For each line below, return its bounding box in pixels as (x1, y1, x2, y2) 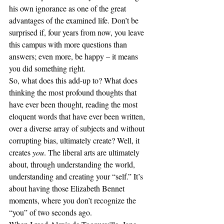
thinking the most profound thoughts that (9, 87, 138, 97)
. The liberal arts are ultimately (44, 147, 141, 157)
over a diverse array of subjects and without (9, 123, 146, 133)
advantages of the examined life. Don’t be (9, 15, 140, 25)
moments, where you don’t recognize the (9, 195, 138, 205)
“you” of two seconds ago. (9, 207, 92, 217)
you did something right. (9, 63, 85, 73)
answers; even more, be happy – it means (9, 51, 140, 61)
